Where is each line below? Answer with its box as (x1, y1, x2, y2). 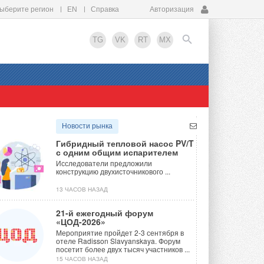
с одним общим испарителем (56, 146, 178, 159)
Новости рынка (62, 122, 113, 131)
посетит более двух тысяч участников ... (56, 244, 190, 255)
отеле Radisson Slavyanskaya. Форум (56, 236, 180, 246)
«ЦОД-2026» (56, 216, 105, 228)
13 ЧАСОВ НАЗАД (56, 185, 108, 194)
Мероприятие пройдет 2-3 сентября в (56, 227, 184, 238)
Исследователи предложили (56, 158, 152, 169)
